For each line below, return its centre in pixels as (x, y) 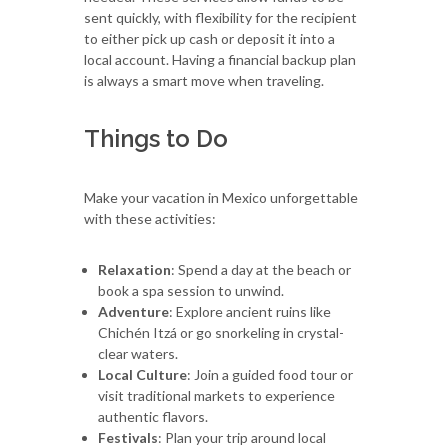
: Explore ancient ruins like (250, 311)
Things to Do (156, 138)
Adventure (133, 311)
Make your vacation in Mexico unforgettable (221, 197)
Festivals (128, 437)
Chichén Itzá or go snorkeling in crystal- (221, 332)
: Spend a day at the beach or (261, 269)
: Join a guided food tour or (270, 374)
